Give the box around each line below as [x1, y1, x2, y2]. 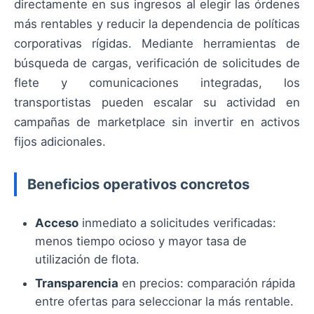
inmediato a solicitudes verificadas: [78, 216, 276, 231]
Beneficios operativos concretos [27, 175, 250, 193]
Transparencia [35, 276, 118, 291]
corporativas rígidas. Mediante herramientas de [14, 36, 300, 51]
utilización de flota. [35, 252, 139, 267]
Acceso [35, 216, 78, 231]
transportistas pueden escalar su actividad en [14, 95, 300, 110]
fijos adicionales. [14, 135, 106, 149]
